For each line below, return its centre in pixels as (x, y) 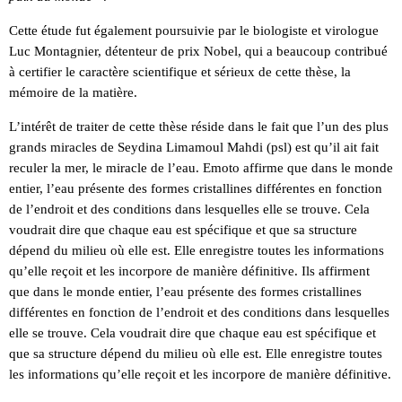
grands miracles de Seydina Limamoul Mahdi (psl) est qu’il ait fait (194, 147)
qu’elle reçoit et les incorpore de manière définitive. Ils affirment (189, 271)
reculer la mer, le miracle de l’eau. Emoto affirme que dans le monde (201, 167)
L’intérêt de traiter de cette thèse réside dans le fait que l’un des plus (199, 126)
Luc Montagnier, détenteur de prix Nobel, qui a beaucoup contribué (198, 51)
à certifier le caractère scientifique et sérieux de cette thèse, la (180, 71)
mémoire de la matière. (73, 92)
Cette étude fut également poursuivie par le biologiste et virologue (194, 30)
